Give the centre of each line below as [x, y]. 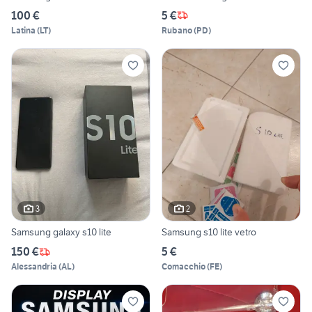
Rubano [177, 30]
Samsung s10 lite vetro [209, 232]
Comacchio [184, 267]
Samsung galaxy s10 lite [61, 232]
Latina [23, 30]
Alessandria [34, 267]
